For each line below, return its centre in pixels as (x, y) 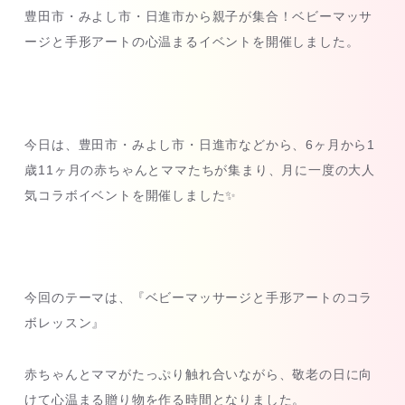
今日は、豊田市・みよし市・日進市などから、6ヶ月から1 (200, 144)
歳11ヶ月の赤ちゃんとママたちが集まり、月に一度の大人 (200, 170)
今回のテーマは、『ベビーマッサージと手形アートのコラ (199, 298)
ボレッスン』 (65, 323)
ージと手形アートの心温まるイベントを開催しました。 (192, 42)
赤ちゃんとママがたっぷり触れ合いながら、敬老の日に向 (199, 374)
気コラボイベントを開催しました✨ (131, 195)
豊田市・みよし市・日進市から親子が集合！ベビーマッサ (199, 16)
